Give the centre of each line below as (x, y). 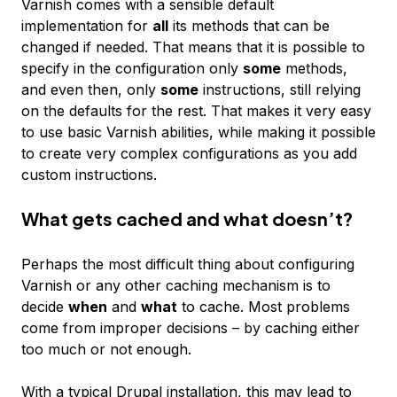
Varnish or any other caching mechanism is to (176, 285)
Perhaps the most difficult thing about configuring (188, 264)
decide (45, 307)
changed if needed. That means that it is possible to (193, 47)
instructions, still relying (280, 90)
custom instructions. (89, 175)
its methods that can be (249, 26)
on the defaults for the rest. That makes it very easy (196, 111)
